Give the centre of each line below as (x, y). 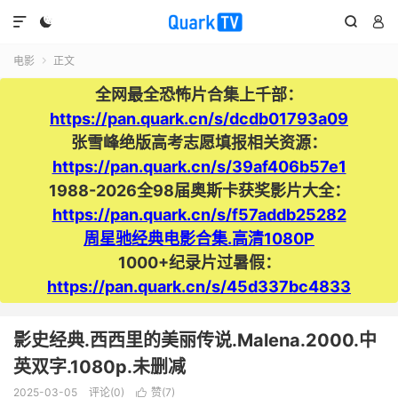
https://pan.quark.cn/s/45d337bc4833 (199, 287)
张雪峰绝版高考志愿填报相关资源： (199, 143)
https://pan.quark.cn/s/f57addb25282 (199, 215)
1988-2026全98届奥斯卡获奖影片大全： (199, 191)
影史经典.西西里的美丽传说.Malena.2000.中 (195, 340)
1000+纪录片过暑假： (199, 263)
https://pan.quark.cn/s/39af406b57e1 (199, 167)
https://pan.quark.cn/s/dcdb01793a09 (199, 119)
